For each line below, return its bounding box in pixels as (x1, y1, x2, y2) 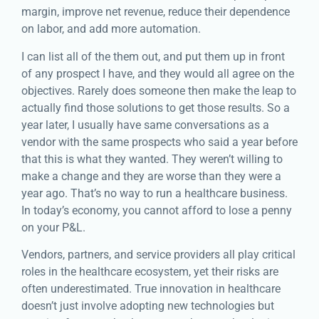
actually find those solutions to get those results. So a (21, 100, 290, 115)
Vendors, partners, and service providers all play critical (21, 248, 296, 262)
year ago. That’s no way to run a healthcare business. (21, 186, 288, 200)
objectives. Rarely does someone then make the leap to (21, 83, 296, 98)
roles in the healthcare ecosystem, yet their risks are (21, 265, 278, 279)
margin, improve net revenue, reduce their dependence (21, 5, 290, 19)
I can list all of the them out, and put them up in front (21, 49, 285, 63)
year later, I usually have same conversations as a (21, 117, 269, 132)
